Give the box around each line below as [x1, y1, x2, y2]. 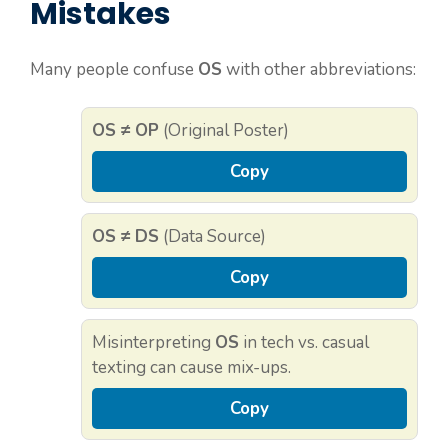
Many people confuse [30, 57, 198, 81]
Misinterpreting [92, 331, 215, 355]
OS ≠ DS [92, 225, 159, 249]
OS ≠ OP [92, 119, 159, 143]
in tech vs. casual [239, 331, 369, 355]
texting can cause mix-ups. [92, 356, 291, 380]
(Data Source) [159, 225, 266, 249]
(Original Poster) [159, 119, 289, 143]
